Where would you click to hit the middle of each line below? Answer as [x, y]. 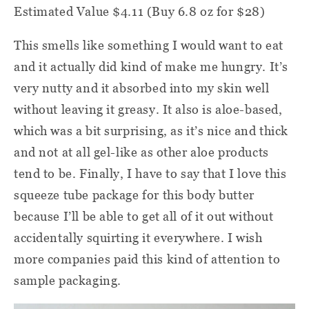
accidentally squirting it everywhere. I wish [138, 237]
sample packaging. [68, 280]
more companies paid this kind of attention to [147, 259]
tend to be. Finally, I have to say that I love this [150, 173]
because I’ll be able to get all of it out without [144, 216]
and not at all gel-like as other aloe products [141, 152]
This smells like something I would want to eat [149, 45]
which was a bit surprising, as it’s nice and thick [151, 130]
